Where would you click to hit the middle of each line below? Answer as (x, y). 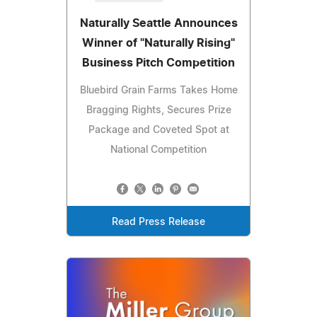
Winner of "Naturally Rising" (158, 43)
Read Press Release (158, 222)
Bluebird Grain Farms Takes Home (158, 90)
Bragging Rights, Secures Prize (158, 110)
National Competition (158, 150)
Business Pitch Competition (158, 63)
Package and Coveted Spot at (158, 130)
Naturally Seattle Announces (158, 23)
